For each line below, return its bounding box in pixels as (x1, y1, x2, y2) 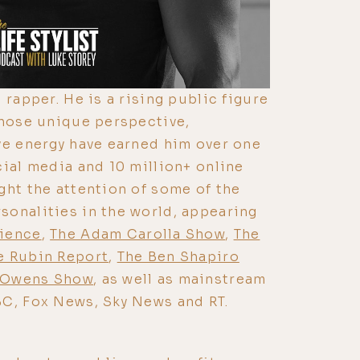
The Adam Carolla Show (50, 225, 226, 243)
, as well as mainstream (92, 270, 267, 288)
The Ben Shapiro (117, 247, 239, 265)
